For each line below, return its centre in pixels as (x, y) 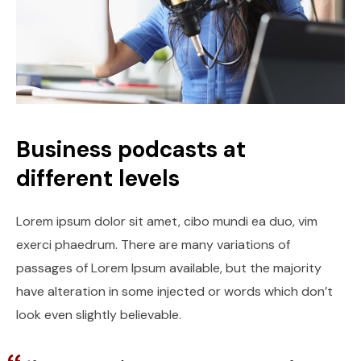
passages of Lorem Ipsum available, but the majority (169, 268)
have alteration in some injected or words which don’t (174, 292)
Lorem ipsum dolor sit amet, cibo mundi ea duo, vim (167, 222)
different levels (98, 179)
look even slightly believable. (99, 315)
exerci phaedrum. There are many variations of (153, 245)
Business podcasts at (131, 150)
